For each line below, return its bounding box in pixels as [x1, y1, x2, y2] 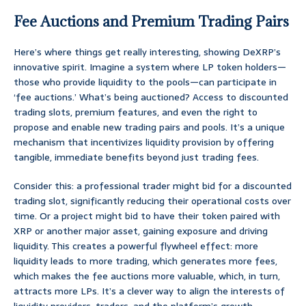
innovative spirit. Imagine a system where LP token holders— [14, 59, 286, 75]
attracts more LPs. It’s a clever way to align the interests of [14, 283, 285, 299]
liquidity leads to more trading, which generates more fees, [14, 253, 277, 269]
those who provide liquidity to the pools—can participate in [14, 74, 277, 90]
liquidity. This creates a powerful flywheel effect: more [14, 238, 258, 254]
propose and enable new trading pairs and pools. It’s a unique [14, 120, 285, 135]
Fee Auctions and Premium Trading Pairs [14, 12, 289, 31]
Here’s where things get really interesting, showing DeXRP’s [14, 44, 281, 60]
